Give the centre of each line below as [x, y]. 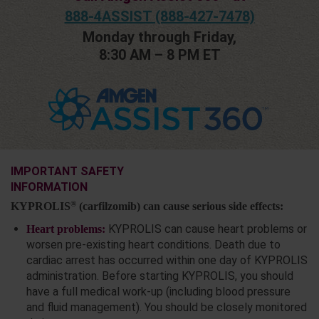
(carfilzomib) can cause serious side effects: [180, 206]
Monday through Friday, [159, 37]
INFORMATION [49, 187]
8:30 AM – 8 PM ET [159, 55]
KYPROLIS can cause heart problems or [206, 229]
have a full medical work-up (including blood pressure [158, 292]
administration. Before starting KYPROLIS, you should [159, 276]
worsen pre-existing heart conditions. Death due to [153, 245]
